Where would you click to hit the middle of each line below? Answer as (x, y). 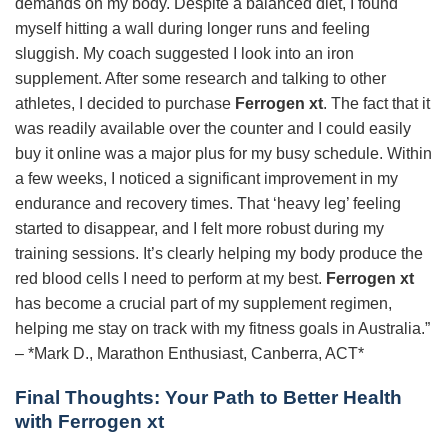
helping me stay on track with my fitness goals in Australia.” (222, 328)
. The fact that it (376, 103)
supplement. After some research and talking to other (200, 78)
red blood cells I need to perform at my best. (170, 278)
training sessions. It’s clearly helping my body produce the (219, 253)
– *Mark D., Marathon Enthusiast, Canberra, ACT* (189, 353)
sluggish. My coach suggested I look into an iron (184, 53)
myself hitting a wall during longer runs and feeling (192, 28)
